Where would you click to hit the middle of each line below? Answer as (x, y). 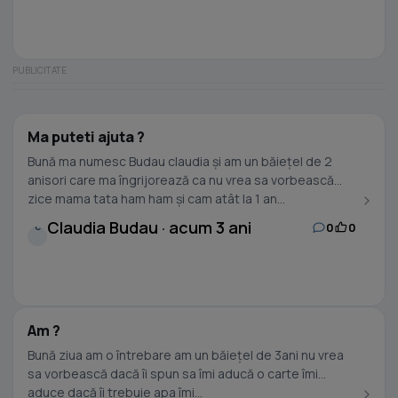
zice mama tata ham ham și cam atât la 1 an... (203, 199)
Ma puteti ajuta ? (86, 137)
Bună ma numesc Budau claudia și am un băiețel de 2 (180, 161)
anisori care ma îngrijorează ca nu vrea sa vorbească (181, 180)
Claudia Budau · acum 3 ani (149, 227)
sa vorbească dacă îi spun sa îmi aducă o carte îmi (89, 374)
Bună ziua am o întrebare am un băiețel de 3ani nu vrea (164, 355)
